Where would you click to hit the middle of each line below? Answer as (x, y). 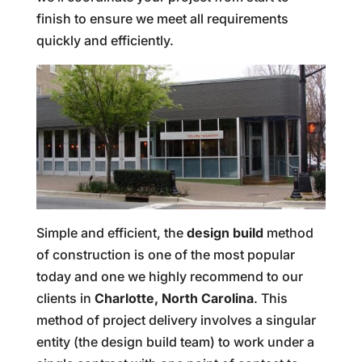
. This (270, 299)
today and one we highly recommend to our (169, 277)
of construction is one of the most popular (165, 255)
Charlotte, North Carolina (174, 299)
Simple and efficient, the (111, 233)
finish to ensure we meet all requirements (162, 19)
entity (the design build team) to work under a (175, 342)
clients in (65, 299)
